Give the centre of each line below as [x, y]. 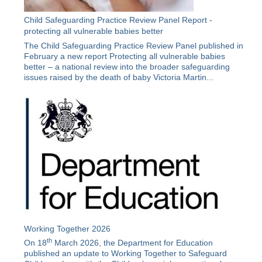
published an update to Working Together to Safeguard [126, 254]
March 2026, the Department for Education [133, 243]
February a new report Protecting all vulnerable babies [125, 56]
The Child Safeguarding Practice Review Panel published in [134, 46]
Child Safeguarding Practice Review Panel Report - [118, 20]
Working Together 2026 [68, 228]
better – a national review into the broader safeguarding [127, 67]
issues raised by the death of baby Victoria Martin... [119, 77]
